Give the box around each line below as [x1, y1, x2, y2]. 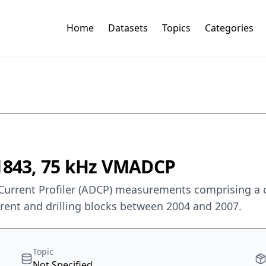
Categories [204, 21, 254, 35]
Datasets [107, 21, 148, 35]
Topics [161, 21, 191, 35]
